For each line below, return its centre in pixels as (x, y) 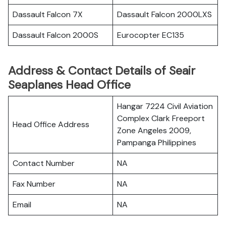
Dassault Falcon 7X (48, 14)
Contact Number (44, 163)
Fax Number (34, 184)
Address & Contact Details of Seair (102, 71)
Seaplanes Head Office (69, 85)
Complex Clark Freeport (161, 118)
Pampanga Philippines (157, 143)
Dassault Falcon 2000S (55, 35)
